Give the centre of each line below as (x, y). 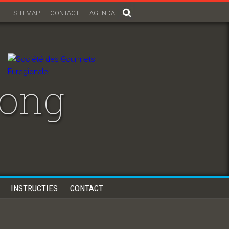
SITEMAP (27, 13)
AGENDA (102, 13)
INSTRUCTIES (34, 188)
